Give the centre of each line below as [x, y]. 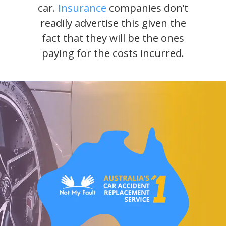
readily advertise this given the [113, 23]
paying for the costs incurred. [113, 53]
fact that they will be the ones [113, 38]
